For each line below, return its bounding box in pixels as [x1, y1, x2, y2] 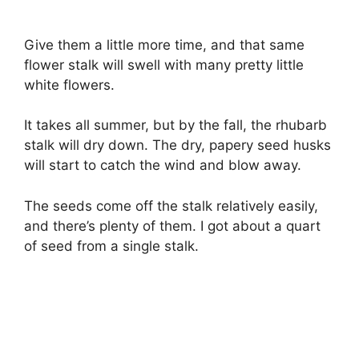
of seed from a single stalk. [24, 237, 199, 254]
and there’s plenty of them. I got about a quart [24, 217, 321, 234]
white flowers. [24, 76, 115, 93]
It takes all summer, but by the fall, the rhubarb [24, 117, 327, 134]
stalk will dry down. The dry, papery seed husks [24, 137, 331, 154]
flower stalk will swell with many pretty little [24, 56, 304, 73]
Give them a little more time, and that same [24, 36, 305, 53]
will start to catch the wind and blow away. [24, 157, 301, 174]
